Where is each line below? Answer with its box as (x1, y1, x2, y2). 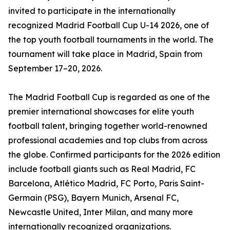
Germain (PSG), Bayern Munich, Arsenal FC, (8, 193, 179, 203)
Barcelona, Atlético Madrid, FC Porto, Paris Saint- (8, 178, 204, 189)
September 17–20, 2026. (8, 63, 102, 74)
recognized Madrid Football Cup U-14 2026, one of (8, 20, 209, 31)
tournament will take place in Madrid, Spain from (8, 49, 202, 60)
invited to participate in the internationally (8, 6, 176, 16)
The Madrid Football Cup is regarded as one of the (8, 92, 210, 103)
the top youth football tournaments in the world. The (8, 34, 214, 45)
